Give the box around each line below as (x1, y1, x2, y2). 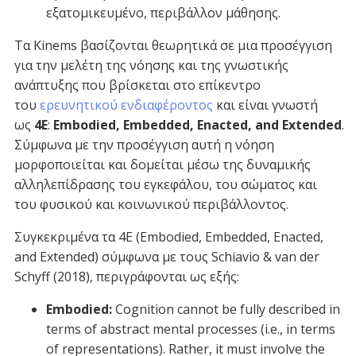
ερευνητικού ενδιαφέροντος (40, 95, 213, 114)
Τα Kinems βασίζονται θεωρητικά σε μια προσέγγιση (14, 36, 332, 54)
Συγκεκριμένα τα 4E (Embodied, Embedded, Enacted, (14, 227, 323, 246)
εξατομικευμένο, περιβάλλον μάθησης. (46, 3, 281, 21)
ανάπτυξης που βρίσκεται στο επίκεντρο (14, 75, 261, 94)
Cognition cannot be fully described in (112, 300, 340, 318)
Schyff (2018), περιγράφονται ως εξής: (14, 267, 239, 285)
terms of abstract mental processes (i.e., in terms (46, 319, 335, 338)
